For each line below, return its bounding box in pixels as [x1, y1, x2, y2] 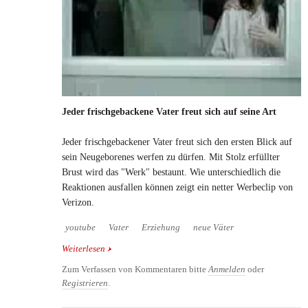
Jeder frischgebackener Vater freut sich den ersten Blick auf [62, 136, 292, 147]
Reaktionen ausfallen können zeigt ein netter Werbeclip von [62, 181, 293, 192]
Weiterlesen [62, 243, 105, 254]
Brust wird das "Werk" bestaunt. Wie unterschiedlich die [62, 166, 280, 177]
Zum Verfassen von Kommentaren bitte [62, 264, 208, 274]
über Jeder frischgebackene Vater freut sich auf [105, 243, 282, 254]
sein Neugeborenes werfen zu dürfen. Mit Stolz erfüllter [62, 151, 280, 162]
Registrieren [62, 278, 108, 288]
